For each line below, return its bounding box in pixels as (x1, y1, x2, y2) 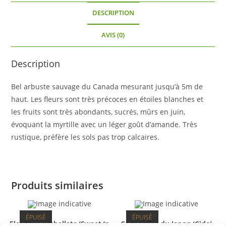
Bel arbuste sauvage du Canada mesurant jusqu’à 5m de (11, 81, 203, 91)
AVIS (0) (101, 30, 125, 39)
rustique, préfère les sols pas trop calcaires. (11, 132, 160, 142)
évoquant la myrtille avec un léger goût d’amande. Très (11, 119, 198, 129)
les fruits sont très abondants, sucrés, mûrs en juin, (11, 106, 186, 117)
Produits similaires (11, 178, 104, 192)
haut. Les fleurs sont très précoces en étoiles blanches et (11, 94, 204, 104)
